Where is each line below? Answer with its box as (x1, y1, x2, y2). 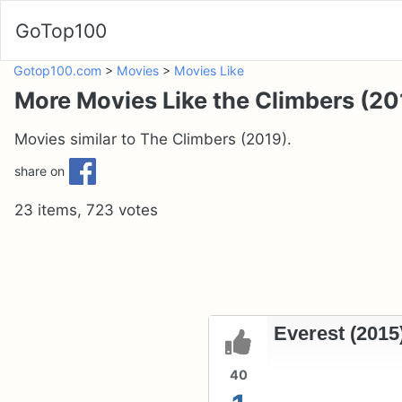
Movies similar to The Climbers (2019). (14, 130, 292, 149)
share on (14, 162, 65, 179)
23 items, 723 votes (14, 201, 158, 220)
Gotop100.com (13, 63, 101, 79)
